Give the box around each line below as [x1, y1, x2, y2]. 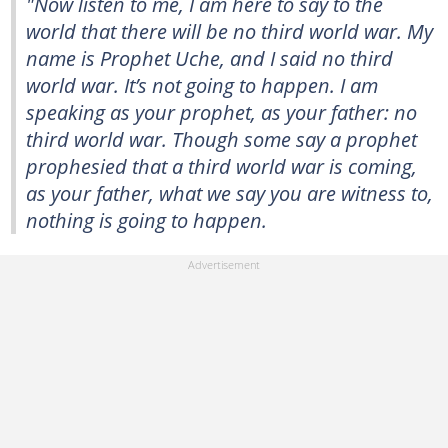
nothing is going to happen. [26, 205, 267, 234]
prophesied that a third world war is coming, [26, 151, 417, 180]
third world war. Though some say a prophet [26, 124, 417, 153]
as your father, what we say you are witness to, [26, 178, 433, 207]
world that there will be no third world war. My [26, 16, 433, 45]
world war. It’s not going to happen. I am [26, 70, 378, 99]
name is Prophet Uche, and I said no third [26, 43, 393, 72]
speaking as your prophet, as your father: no [26, 97, 417, 126]
